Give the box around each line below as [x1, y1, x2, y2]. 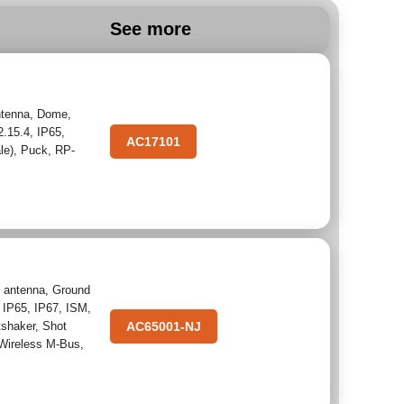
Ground [52, 282, 91, 297]
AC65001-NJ [125, 318, 201, 334]
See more [109, 19, 191, 39]
